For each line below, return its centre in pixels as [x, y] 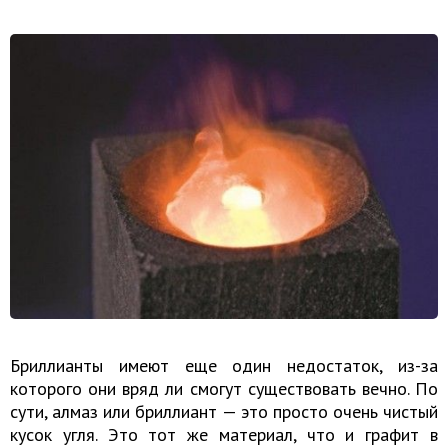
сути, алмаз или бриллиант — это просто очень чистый [224, 412]
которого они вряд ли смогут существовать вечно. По [224, 389]
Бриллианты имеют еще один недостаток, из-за [224, 366]
